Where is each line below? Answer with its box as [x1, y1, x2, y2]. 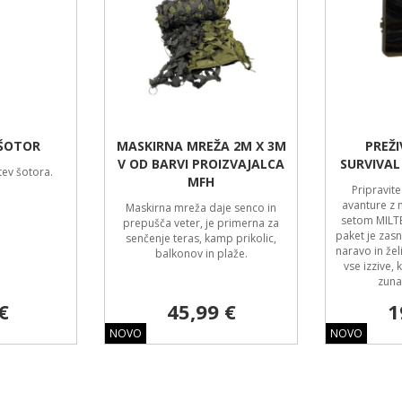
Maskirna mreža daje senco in [126, 200, 276, 215]
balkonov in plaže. [154, 246, 248, 261]
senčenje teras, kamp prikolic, [126, 231, 276, 246]
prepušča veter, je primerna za [123, 215, 279, 231]
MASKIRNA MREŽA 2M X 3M [116, 137, 286, 154]
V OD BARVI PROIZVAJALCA [118, 155, 284, 172]
